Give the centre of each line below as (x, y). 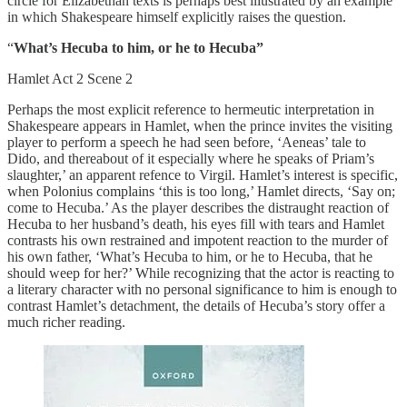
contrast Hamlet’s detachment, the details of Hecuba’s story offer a (196, 306)
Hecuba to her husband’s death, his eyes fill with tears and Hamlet (196, 224)
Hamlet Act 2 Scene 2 (70, 79)
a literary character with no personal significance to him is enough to (202, 290)
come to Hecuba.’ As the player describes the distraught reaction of (198, 208)
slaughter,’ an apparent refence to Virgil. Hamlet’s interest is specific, (203, 175)
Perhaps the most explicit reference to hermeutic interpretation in (191, 110)
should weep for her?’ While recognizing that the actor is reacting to (201, 273)
